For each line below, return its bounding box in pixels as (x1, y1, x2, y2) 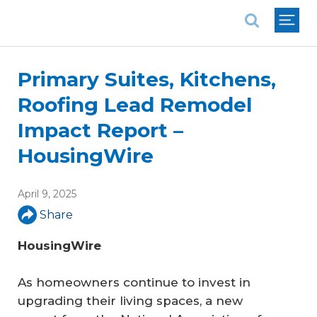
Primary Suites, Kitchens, (18, 67, 276, 91)
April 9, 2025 (18, 188, 76, 200)
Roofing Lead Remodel (18, 93, 252, 117)
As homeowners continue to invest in (18, 275, 250, 289)
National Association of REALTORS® (17, 4, 218, 17)
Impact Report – (18, 118, 183, 142)
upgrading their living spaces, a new (18, 293, 243, 308)
